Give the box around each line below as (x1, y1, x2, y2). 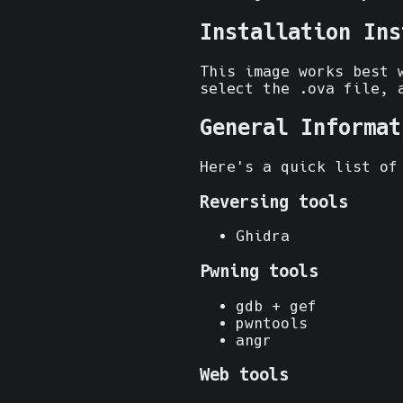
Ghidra (236, 228, 290, 246)
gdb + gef (236, 297, 317, 315)
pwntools (236, 314, 308, 332)
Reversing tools (200, 192, 348, 211)
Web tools (200, 365, 289, 385)
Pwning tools (200, 262, 318, 281)
